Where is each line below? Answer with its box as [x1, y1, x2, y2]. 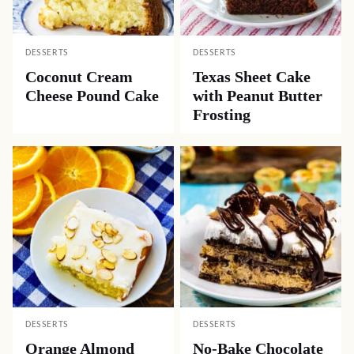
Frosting [193, 106, 250, 123]
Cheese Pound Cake [25, 87, 159, 104]
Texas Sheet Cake [193, 68, 311, 85]
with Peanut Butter [193, 87, 322, 104]
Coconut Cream [25, 68, 133, 85]
